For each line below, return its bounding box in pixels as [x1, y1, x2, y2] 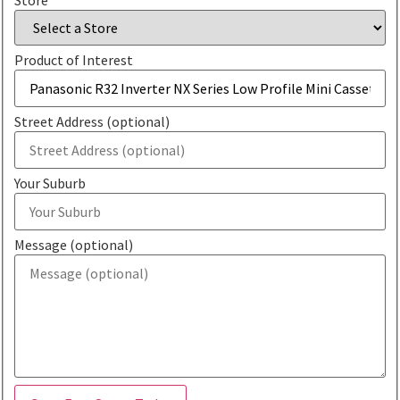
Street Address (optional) [14, 112, 170, 130]
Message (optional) [14, 235, 133, 254]
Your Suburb [14, 173, 86, 192]
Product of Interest [14, 50, 133, 69]
